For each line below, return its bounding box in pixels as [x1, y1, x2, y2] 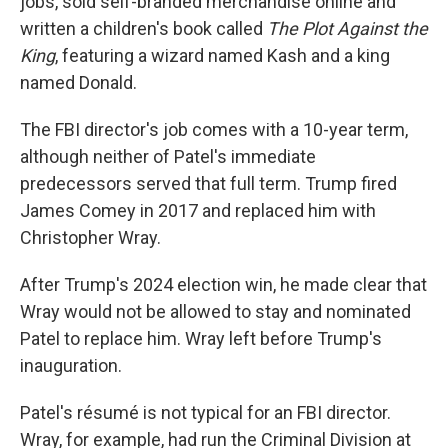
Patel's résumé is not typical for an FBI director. [20, 402, 391, 423]
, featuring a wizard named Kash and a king [55, 45, 390, 66]
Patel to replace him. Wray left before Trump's [20, 328, 382, 349]
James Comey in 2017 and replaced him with [20, 200, 376, 221]
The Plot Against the [267, 18, 428, 39]
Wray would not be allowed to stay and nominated [20, 301, 411, 322]
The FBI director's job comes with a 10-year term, [20, 119, 408, 140]
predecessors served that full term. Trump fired [20, 173, 397, 194]
